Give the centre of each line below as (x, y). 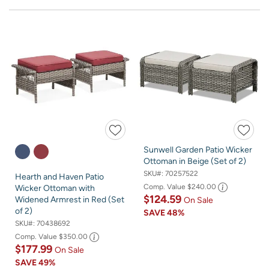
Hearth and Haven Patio (59, 177)
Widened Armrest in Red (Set (70, 199)
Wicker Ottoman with (55, 188)
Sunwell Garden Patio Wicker (198, 150)
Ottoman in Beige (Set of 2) (195, 161)
